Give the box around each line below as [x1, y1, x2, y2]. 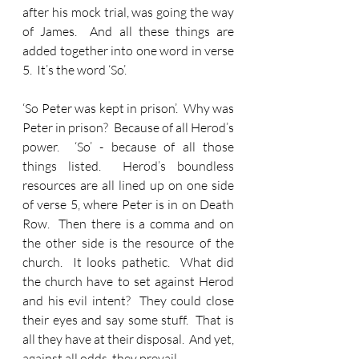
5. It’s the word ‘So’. [22, 62, 127, 78]
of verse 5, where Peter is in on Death [22, 196, 234, 212]
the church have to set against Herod [22, 273, 234, 289]
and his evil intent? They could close [22, 292, 234, 309]
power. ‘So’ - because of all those [22, 139, 234, 155]
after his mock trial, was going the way [22, 4, 234, 20]
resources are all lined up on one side [22, 177, 234, 193]
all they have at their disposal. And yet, [22, 331, 234, 347]
